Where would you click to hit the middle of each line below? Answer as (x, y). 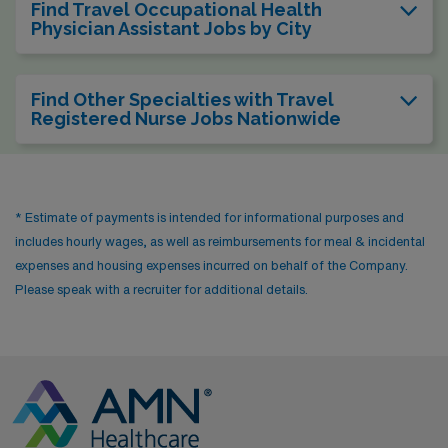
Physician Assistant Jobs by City (171, 28)
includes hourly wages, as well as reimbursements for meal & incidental (220, 241)
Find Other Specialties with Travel (182, 99)
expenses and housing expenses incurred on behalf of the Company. (211, 265)
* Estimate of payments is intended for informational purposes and (209, 217)
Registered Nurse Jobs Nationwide (186, 118)
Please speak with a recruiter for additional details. (161, 289)
